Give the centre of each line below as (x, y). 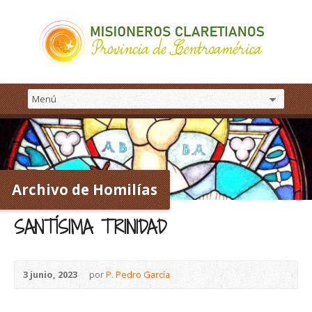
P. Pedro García (138, 274)
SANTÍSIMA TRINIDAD (91, 227)
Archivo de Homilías (85, 189)
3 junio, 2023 (50, 274)
